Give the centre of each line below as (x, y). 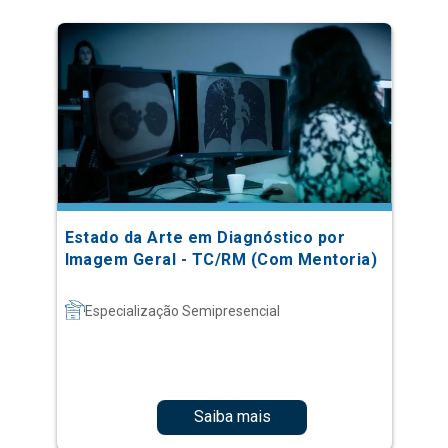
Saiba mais (232, 417)
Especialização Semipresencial (182, 310)
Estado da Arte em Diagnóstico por (205, 237)
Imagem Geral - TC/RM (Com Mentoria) (221, 259)
